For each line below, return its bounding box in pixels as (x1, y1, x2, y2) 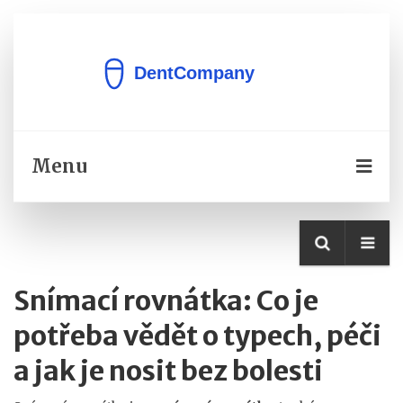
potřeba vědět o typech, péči (13, 318, 381, 353)
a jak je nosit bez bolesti (13, 354, 323, 388)
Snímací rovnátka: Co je (13, 283, 318, 318)
